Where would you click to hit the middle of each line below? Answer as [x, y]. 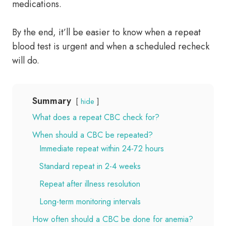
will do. [26, 61]
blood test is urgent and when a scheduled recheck [111, 46]
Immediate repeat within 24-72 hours [102, 149]
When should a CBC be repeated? [93, 135]
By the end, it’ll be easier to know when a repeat [106, 32]
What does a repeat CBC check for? [96, 117]
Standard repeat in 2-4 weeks [90, 166]
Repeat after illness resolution [90, 184]
